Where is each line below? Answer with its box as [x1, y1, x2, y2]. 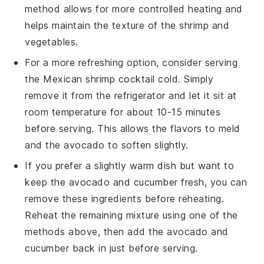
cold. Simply [154, 72, 214, 85]
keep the [25, 176, 69, 188]
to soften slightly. [104, 138, 189, 151]
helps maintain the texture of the [25, 19, 180, 31]
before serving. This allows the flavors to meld [25, 122, 240, 134]
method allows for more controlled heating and [25, 2, 243, 15]
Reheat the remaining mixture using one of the [25, 209, 238, 221]
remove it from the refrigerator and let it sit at [25, 89, 237, 101]
